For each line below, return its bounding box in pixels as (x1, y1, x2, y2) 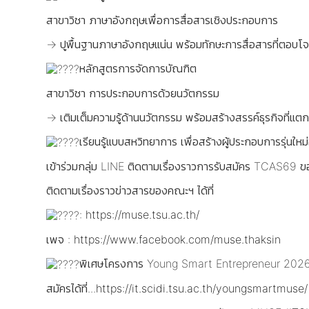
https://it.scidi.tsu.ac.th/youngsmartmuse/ (96, 281, 308, 296)
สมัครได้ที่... (46, 281, 96, 296)
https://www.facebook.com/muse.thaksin (74, 232, 281, 247)
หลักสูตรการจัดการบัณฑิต (79, 61, 197, 75)
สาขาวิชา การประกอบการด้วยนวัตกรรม (46, 86, 219, 100)
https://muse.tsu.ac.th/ (86, 207, 199, 221)
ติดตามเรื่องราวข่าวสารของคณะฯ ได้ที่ (46, 183, 214, 197)
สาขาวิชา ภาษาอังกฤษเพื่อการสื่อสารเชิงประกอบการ (46, 12, 278, 27)
